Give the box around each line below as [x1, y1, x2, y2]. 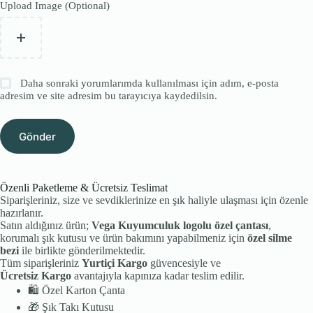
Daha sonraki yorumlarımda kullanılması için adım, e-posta [20, 78, 279, 89]
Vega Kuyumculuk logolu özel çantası [92, 219, 268, 232]
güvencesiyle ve [147, 257, 221, 270]
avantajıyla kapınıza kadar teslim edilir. [71, 270, 245, 282]
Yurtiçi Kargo [82, 257, 147, 270]
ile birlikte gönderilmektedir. [19, 245, 145, 257]
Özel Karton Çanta [39, 284, 125, 297]
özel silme [247, 232, 292, 245]
